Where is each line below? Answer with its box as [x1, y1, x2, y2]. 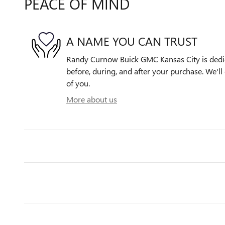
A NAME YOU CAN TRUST [66, 33, 197, 49]
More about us [66, 94, 117, 105]
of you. [66, 78, 90, 89]
